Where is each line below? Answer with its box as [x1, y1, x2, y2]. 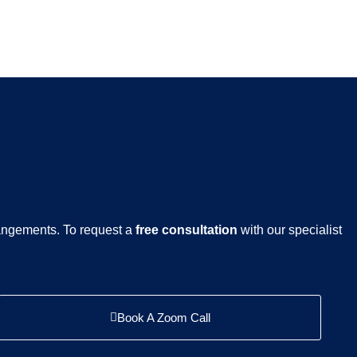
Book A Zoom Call [116, 310, 210, 324]
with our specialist [237, 223, 342, 237]
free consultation [135, 223, 237, 237]
